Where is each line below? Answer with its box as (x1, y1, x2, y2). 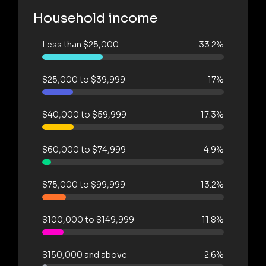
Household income (33, 9, 157, 26)
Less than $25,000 (42, 39, 119, 50)
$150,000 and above (42, 249, 127, 260)
